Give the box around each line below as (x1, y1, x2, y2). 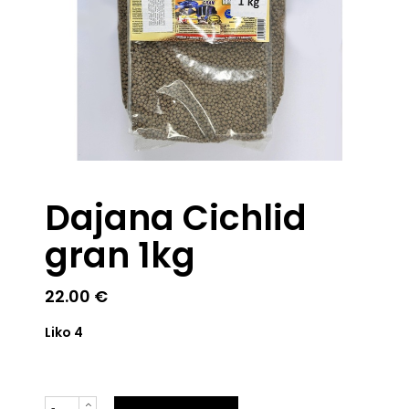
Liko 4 (45, 323, 83, 341)
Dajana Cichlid (45, 194, 307, 242)
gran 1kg (45, 231, 195, 279)
